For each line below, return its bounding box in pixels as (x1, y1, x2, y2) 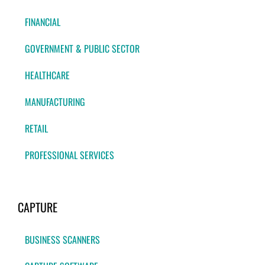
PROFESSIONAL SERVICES (25, 148, 114, 163)
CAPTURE (18, 198, 57, 216)
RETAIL (25, 121, 48, 136)
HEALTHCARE (25, 68, 70, 83)
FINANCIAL (25, 15, 60, 30)
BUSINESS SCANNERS (25, 232, 100, 247)
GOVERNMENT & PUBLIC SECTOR (25, 41, 140, 56)
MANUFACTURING (25, 95, 85, 109)
